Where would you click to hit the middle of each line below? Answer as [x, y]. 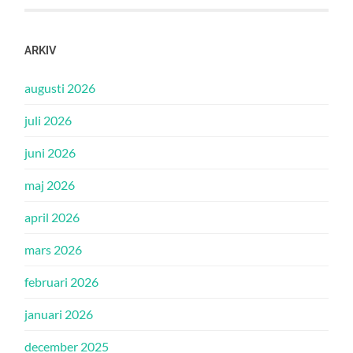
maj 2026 [50, 185]
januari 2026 [59, 314]
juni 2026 [50, 152]
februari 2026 [62, 282]
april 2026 [52, 217]
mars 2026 [54, 249]
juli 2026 [48, 120]
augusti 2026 [60, 88]
